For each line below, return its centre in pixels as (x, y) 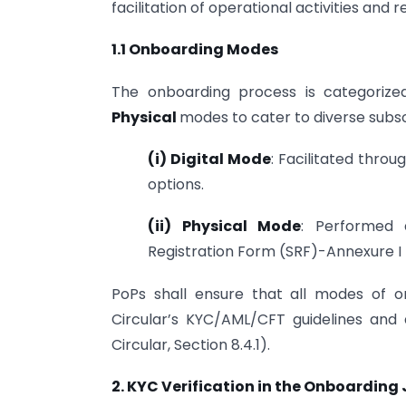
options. (176, 184)
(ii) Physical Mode (224, 227)
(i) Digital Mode (209, 159)
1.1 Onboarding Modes (195, 50)
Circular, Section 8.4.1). (191, 344)
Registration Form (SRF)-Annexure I (275, 252)
